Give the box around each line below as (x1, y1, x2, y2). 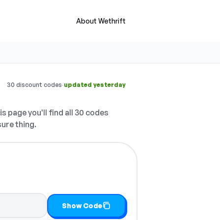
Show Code (62, 201, 103, 210)
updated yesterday (64, 81, 126, 88)
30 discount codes (7, 81, 62, 88)
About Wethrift (76, 17, 126, 25)
